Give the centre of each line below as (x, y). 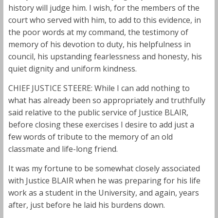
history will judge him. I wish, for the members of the (104, 8)
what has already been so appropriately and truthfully (107, 100)
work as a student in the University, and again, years (103, 192)
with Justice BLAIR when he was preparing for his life (104, 180)
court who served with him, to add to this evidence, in (104, 20)
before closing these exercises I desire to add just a (101, 124)
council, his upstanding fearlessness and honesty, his (105, 56)
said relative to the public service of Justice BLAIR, (98, 112)
